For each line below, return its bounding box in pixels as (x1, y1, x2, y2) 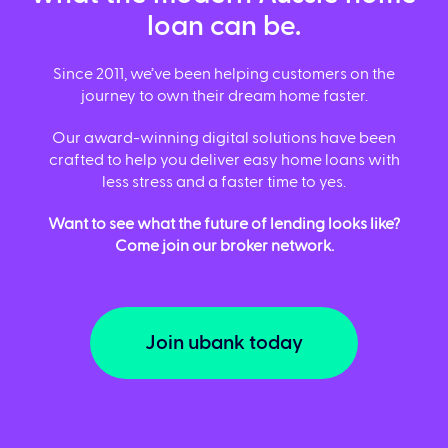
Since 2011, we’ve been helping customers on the (53, 66, 395, 82)
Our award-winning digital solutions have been (52, 130, 396, 146)
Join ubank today (145, 333, 303, 353)
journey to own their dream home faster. (80, 88, 368, 104)
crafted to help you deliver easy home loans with (48, 152, 400, 168)
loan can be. (147, 13, 301, 41)
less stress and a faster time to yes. (102, 174, 346, 190)
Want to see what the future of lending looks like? (48, 216, 400, 232)
